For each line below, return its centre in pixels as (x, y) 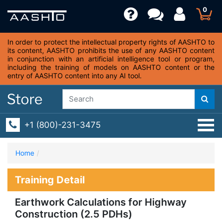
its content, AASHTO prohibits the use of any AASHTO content (111, 50)
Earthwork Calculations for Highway (101, 202)
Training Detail (50, 180)
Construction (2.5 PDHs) (74, 214)
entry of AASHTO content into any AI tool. (75, 76)
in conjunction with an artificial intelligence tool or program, (111, 59)
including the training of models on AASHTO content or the (111, 67)
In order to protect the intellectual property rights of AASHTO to (111, 42)
